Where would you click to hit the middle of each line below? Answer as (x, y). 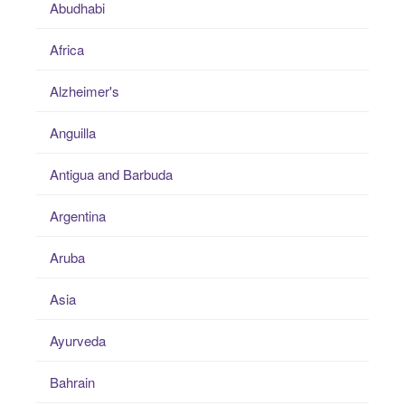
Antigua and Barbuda (111, 174)
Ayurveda (78, 341)
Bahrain (72, 382)
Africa (67, 50)
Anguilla (73, 133)
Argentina (78, 216)
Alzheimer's (85, 91)
